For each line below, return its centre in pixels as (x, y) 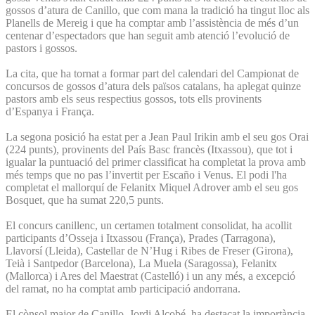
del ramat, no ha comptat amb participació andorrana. (123, 288)
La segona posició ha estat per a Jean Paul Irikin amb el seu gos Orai (157, 136)
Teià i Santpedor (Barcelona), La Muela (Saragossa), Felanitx (141, 263)
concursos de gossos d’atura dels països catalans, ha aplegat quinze (153, 86)
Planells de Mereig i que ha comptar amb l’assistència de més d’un (152, 22)
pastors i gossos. (41, 48)
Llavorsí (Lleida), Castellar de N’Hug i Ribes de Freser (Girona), (149, 250)
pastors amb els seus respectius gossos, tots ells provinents (134, 98)
